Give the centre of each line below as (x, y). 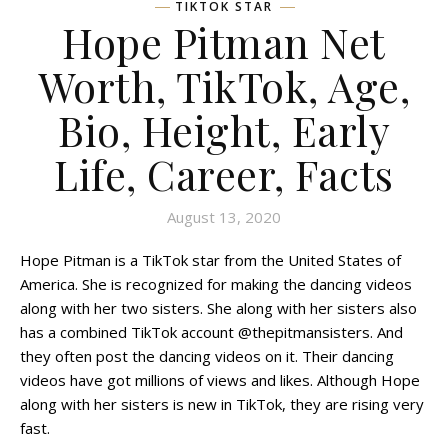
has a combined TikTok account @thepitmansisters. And (211, 332)
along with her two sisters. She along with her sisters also (218, 308)
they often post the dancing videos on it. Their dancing (207, 356)
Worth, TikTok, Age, (224, 86)
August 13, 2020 (224, 217)
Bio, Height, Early (224, 130)
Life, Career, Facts (224, 174)
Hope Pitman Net (224, 42)
